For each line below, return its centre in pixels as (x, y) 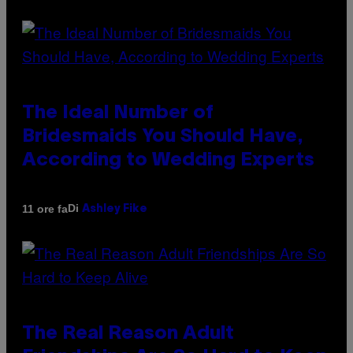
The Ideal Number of (118, 114)
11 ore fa (45, 208)
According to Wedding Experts (168, 161)
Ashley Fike (115, 210)
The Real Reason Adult (128, 334)
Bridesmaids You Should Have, (163, 137)
